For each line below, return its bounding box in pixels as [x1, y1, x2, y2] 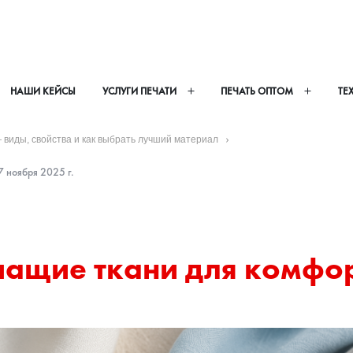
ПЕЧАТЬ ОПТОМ [221, 84, 294, 98]
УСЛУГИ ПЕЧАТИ [102, 84, 176, 98]
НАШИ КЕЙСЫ [9, 84, 76, 98]
